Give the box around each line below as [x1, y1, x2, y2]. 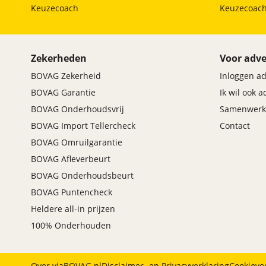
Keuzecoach [31, 2, 78, 14]
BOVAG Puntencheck [31, 186, 112, 198]
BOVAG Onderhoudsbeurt [31, 170, 134, 182]
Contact [220, 120, 250, 132]
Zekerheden [31, 52, 87, 65]
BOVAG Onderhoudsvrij [31, 103, 124, 115]
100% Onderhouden [31, 220, 111, 232]
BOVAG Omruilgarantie [31, 137, 122, 148]
